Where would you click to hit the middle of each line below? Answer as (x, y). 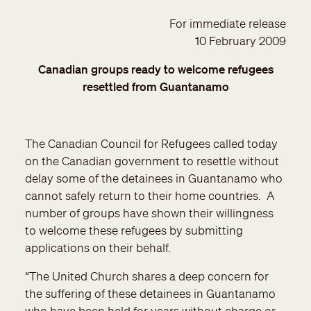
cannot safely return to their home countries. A (150, 196)
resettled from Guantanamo (155, 87)
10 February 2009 (241, 41)
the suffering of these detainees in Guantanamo (150, 294)
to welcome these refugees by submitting (134, 230)
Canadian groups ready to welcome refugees (155, 69)
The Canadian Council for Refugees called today (151, 144)
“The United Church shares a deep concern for (147, 276)
